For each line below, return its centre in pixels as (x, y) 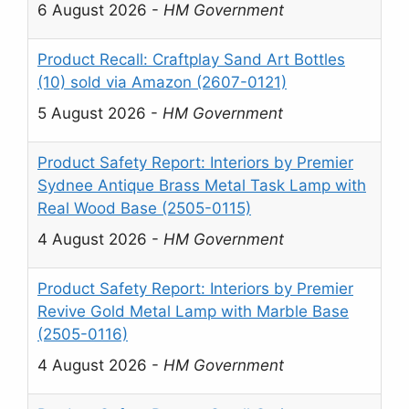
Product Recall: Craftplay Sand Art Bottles (191, 60)
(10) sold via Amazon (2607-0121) (162, 83)
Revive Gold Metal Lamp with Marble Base (193, 312)
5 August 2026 (92, 113)
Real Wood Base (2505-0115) (144, 209)
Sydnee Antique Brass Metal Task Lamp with (202, 186)
